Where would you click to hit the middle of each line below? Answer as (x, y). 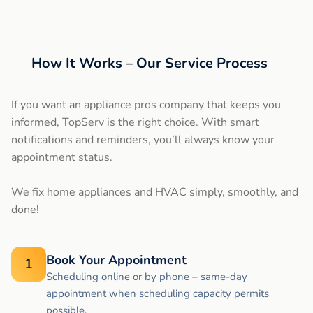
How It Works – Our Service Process (150, 64)
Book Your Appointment (116, 260)
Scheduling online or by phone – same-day (147, 277)
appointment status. (62, 158)
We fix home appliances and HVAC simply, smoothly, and (155, 192)
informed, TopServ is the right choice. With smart (135, 123)
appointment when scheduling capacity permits (158, 294)
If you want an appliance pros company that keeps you (146, 105)
